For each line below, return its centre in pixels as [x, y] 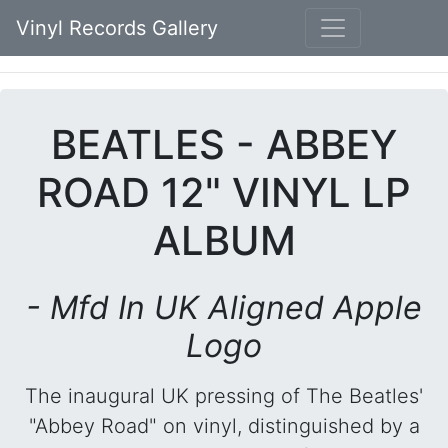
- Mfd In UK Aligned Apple [224, 307]
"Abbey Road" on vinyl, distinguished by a [224, 426]
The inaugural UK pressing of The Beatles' [224, 396]
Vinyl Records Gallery [117, 28]
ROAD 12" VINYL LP [224, 192]
